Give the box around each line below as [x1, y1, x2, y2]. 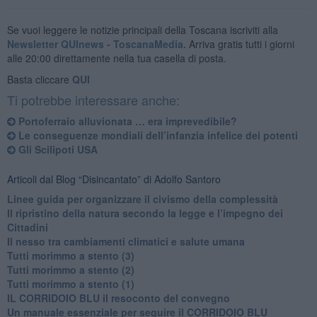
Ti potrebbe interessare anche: [6, 90, 180, 109]
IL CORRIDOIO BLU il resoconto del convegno [6, 290, 230, 305]
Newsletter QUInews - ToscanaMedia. [6, 36, 186, 51]
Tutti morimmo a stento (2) [6, 262, 134, 277]
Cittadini [6, 219, 48, 234]
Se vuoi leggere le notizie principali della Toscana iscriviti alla [6, 22, 278, 37]
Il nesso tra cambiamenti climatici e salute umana [6, 234, 245, 248]
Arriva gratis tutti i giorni [185, 36, 294, 51]
